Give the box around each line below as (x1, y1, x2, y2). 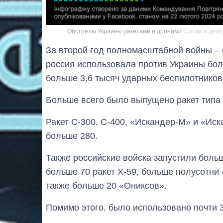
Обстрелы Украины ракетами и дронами (67, 27, 182, 35)
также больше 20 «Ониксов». (46, 180, 167, 191)
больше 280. (46, 130, 98, 141)
